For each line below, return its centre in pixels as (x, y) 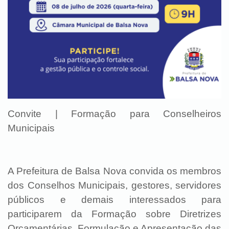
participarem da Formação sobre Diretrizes (114, 214)
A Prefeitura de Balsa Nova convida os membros (114, 171)
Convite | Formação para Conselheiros (114, 113)
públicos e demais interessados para (114, 199)
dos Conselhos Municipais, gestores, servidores (114, 185)
